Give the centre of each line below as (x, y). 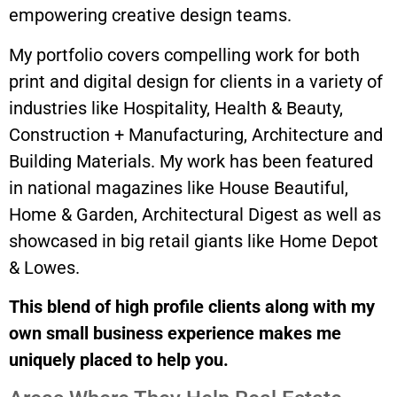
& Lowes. (44, 267)
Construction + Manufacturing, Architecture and (196, 134)
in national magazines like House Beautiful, (179, 187)
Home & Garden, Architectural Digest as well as (195, 214)
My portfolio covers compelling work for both (184, 54)
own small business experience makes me (175, 334)
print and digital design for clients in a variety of (196, 81)
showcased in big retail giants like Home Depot (194, 241)
